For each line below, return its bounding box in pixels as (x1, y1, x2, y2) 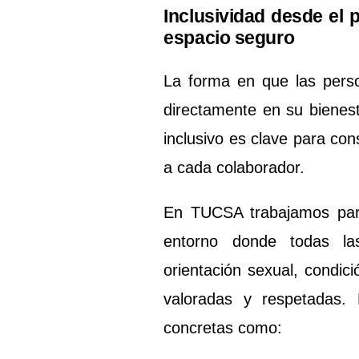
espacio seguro (163, 28, 295, 48)
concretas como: (163, 319, 283, 337)
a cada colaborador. (163, 159, 305, 176)
